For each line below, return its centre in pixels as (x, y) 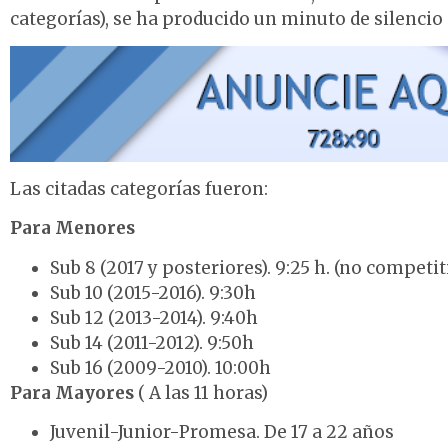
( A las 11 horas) (203, 392)
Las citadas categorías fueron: (139, 188)
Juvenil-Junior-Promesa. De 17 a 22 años (222, 432)
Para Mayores (74, 392)
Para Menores (72, 228)
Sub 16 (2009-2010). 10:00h (160, 367)
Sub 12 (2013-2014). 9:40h (154, 317)
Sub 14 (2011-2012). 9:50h (152, 342)
